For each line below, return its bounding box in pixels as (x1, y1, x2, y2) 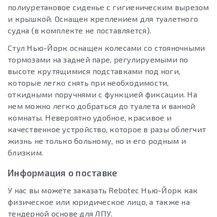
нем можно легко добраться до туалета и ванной (8, 101, 196, 110)
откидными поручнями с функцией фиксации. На (8, 89, 197, 99)
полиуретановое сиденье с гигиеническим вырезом (8, 2, 209, 12)
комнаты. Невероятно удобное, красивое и (8, 112, 171, 122)
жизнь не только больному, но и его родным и (8, 136, 186, 145)
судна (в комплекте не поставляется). (8, 25, 151, 35)
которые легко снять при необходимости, (8, 77, 169, 87)
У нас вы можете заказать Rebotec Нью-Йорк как (8, 185, 198, 195)
